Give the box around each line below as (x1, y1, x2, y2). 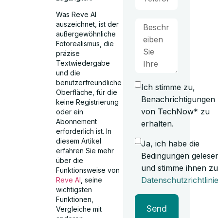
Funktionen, (56, 195, 94, 204)
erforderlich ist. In (56, 127, 112, 136)
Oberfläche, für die (56, 88, 118, 97)
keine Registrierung (56, 98, 119, 107)
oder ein (56, 108, 84, 116)
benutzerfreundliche (56, 78, 122, 87)
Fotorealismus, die (56, 39, 114, 48)
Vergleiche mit (56, 205, 102, 214)
